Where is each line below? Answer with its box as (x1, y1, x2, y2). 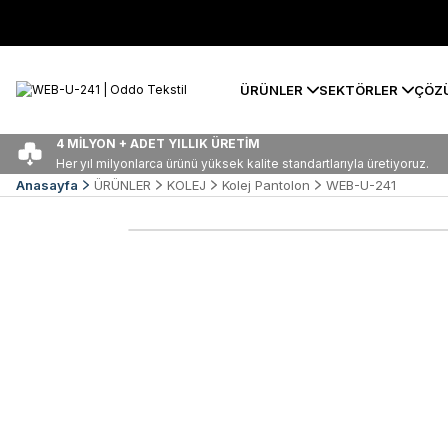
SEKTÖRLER (319, 81, 398, 98)
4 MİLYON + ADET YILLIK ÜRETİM (56, 136, 260, 151)
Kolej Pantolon (222, 177, 310, 193)
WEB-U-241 (326, 177, 396, 193)
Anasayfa (16, 177, 78, 193)
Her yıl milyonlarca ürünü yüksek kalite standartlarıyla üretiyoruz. (56, 156, 429, 171)
